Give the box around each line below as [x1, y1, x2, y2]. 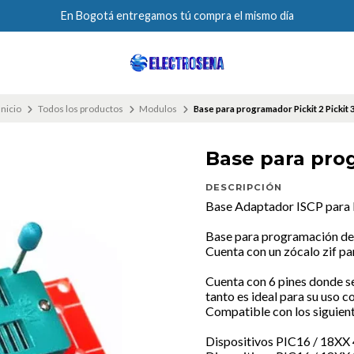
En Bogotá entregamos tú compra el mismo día [60, 9, 294, 22]
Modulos [139, 103, 178, 114]
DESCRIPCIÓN [205, 182, 282, 193]
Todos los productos [37, 103, 123, 114]
